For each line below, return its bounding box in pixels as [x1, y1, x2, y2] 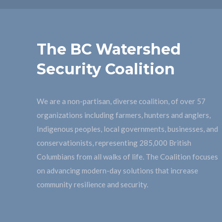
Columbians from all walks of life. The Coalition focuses [37, 152, 218, 161]
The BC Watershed [37, 40, 181, 58]
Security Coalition [37, 59, 175, 78]
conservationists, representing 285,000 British [37, 138, 191, 147]
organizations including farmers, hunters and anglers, [37, 110, 211, 119]
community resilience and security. [37, 179, 148, 189]
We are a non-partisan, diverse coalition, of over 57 [37, 96, 206, 106]
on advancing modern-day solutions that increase [37, 166, 198, 175]
